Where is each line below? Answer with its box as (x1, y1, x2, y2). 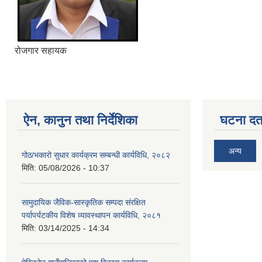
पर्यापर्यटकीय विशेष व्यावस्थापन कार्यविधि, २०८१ (22, 211, 161, 220)
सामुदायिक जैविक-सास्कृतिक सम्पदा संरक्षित (22, 198, 146, 207)
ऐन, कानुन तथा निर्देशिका (23, 113, 137, 127)
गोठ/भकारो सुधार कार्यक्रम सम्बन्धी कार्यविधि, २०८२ (22, 150, 170, 160)
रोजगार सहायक (15, 46, 67, 56)
